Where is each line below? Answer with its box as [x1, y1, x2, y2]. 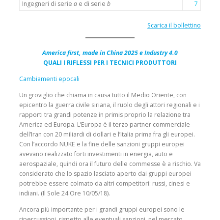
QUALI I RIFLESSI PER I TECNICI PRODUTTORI [43, 58, 177, 67]
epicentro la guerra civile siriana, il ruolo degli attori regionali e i [19, 101, 200, 110]
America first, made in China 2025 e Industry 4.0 [42, 48, 178, 57]
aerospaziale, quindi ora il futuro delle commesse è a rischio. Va [19, 160, 201, 168]
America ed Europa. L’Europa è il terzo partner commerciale [19, 120, 190, 129]
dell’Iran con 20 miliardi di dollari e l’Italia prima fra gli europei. [19, 130, 195, 139]
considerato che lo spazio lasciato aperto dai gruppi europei [19, 169, 192, 178]
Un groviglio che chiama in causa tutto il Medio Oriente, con [19, 91, 187, 100]
